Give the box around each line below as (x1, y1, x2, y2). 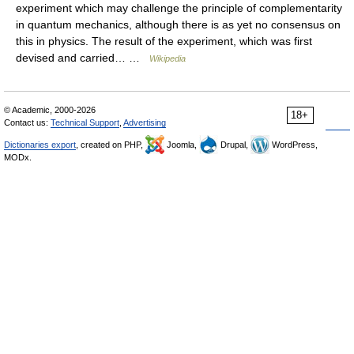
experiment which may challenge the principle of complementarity (16, 2, 342, 14)
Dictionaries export (4, 140, 76, 149)
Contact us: (4, 118, 51, 127)
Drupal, (218, 140, 250, 149)
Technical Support (51, 118, 119, 127)
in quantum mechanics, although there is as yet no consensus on (16, 18, 341, 31)
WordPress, (269, 140, 318, 149)
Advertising (123, 118, 166, 127)
